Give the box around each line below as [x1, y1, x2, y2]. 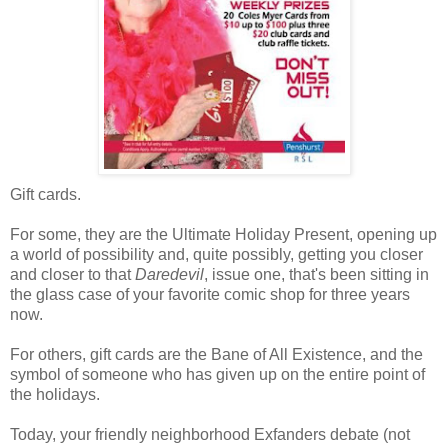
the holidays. [10, 385, 100, 403]
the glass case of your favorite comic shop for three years [10, 285, 410, 303]
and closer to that [10, 265, 135, 283]
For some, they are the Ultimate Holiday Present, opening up [10, 225, 437, 243]
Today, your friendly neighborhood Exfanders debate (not [10, 425, 410, 443]
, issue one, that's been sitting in [204, 265, 429, 283]
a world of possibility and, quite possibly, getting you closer [10, 245, 423, 263]
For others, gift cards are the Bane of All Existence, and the [10, 345, 423, 363]
